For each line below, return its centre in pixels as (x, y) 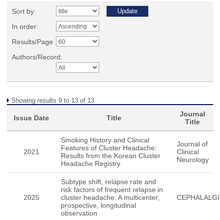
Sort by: (24, 11)
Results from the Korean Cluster (111, 156)
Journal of (192, 144)
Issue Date (31, 118)
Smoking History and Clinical (105, 140)
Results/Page (32, 42)
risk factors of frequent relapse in (112, 190)
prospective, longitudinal (98, 205)
